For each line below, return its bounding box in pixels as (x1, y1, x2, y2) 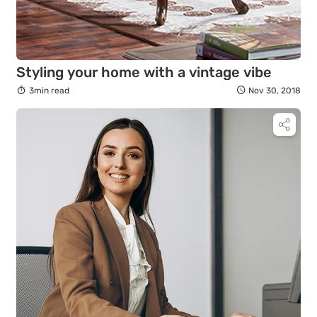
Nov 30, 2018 (248, 85, 301, 96)
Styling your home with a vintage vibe (16, 63, 272, 81)
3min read (28, 85, 69, 96)
